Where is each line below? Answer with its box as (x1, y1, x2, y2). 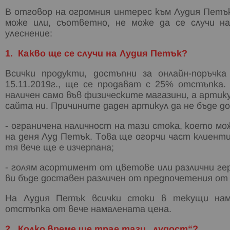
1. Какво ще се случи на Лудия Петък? (5, 49, 187, 59)
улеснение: (5, 29, 52, 39)
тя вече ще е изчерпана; (5, 143, 114, 152)
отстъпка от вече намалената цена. (5, 205, 171, 214)
